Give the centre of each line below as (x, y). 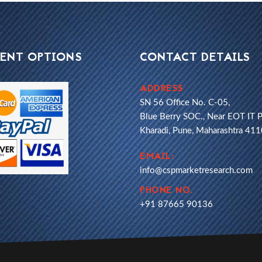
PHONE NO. (166, 191)
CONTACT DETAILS (195, 58)
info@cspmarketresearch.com (196, 170)
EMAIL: (157, 157)
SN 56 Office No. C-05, (185, 103)
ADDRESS (162, 89)
